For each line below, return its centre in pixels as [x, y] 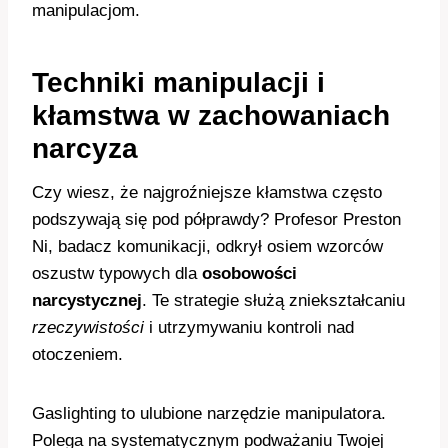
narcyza [85, 148]
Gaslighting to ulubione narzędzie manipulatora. [209, 413]
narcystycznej [87, 300]
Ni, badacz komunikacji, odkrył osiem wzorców [207, 246]
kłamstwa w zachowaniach [211, 115]
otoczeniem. [77, 354]
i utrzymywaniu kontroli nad [249, 327]
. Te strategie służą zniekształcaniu [273, 300]
